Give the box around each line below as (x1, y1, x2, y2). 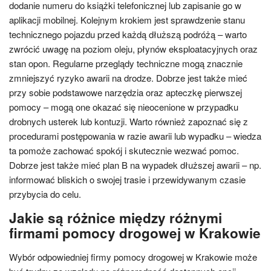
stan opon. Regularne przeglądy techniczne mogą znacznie (9, 56, 243, 70)
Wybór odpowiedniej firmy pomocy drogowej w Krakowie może (9, 250, 257, 263)
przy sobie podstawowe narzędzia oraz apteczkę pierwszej (9, 85, 242, 99)
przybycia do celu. (9, 187, 81, 200)
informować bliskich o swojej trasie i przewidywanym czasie (9, 172, 246, 186)
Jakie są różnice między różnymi (9, 207, 222, 227)
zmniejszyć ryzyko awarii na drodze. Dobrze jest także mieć (9, 71, 247, 84)
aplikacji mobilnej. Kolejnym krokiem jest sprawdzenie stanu (9, 13, 245, 26)
